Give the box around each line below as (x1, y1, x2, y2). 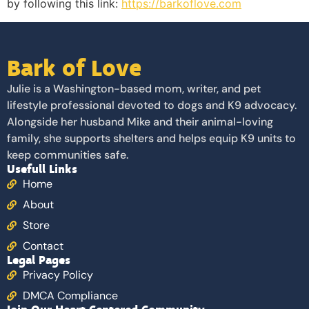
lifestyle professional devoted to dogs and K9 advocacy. (7, 97, 297, 112)
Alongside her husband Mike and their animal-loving (7, 114, 273, 129)
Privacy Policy (22, 267, 93, 282)
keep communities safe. (7, 147, 128, 162)
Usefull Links (7, 160, 77, 178)
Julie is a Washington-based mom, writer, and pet (7, 81, 261, 96)
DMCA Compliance (22, 288, 118, 303)
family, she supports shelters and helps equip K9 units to (7, 130, 296, 146)
